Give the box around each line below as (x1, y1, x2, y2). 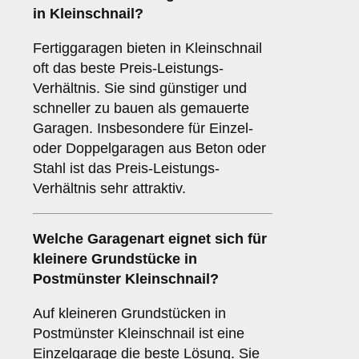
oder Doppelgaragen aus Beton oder (33, 140, 266, 157)
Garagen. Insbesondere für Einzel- (33, 120, 253, 137)
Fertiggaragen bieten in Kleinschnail (33, 40, 262, 57)
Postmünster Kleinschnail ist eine (33, 325, 244, 342)
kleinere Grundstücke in (33, 251, 197, 268)
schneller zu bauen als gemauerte (33, 100, 249, 117)
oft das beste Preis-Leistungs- (33, 60, 224, 77)
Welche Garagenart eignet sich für (33, 231, 267, 248)
